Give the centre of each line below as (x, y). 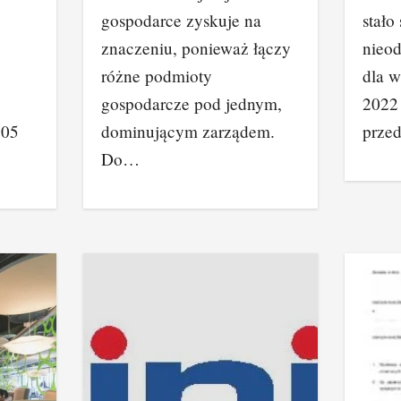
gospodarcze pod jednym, (192, 103)
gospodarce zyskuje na (182, 20)
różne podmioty (157, 76)
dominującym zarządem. (188, 131)
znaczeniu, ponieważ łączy (196, 48)
